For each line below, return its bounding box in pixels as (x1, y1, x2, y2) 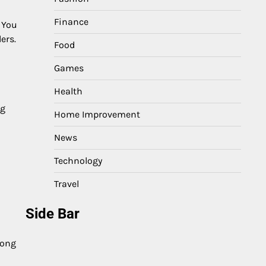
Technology (54, 155, 102, 166)
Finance (54, 16, 88, 27)
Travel (54, 178, 79, 189)
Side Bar (26, 205, 80, 222)
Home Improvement (54, 109, 140, 120)
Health (54, 85, 83, 97)
